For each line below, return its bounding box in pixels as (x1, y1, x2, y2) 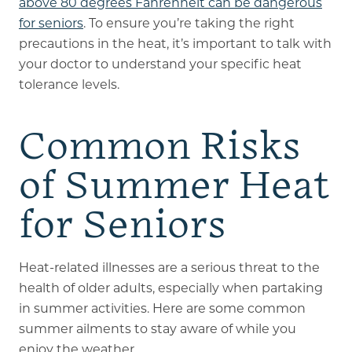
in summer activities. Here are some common (18, 300, 306, 316)
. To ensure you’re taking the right (82, 15, 295, 31)
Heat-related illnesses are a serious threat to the (18, 259, 320, 275)
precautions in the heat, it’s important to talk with (18, 35, 332, 51)
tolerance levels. (18, 76, 119, 92)
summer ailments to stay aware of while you (18, 321, 296, 336)
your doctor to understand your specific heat (18, 56, 302, 71)
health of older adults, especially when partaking (18, 280, 323, 295)
